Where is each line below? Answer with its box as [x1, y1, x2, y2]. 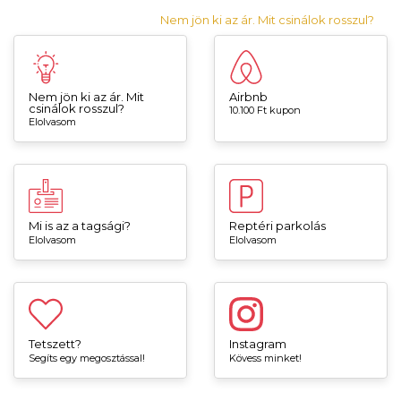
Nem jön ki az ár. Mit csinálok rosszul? [160, 12, 374, 27]
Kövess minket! [229, 352, 302, 365]
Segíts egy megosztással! [29, 352, 145, 365]
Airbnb [229, 89, 268, 104]
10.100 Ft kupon [229, 104, 301, 117]
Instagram [229, 337, 286, 352]
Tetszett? [29, 337, 81, 352]
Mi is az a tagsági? [29, 218, 131, 234]
